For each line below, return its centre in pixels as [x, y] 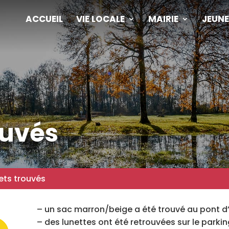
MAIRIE [163, 19]
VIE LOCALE [100, 19]
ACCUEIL [44, 19]
